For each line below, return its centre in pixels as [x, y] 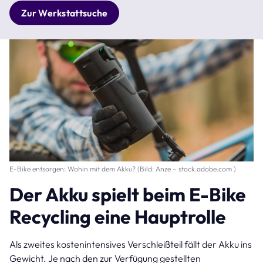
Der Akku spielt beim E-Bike [128, 194]
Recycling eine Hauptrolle [119, 216]
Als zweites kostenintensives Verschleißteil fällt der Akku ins [131, 244]
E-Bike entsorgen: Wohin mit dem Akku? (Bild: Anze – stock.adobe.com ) [123, 168]
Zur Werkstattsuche [65, 13]
